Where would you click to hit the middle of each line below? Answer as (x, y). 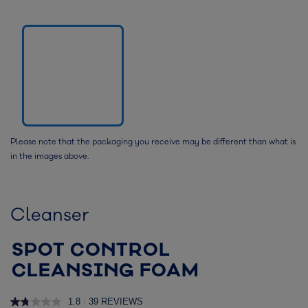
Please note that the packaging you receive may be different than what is (153, 142)
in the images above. (49, 156)
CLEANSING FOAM (106, 271)
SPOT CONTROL (91, 250)
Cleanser (49, 215)
